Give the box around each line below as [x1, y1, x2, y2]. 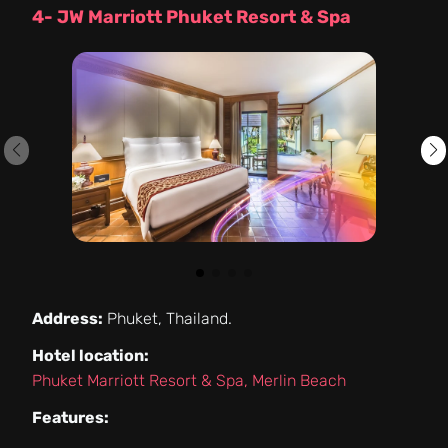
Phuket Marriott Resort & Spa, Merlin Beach [32, 370, 346, 390]
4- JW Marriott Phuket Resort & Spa [32, 5, 351, 28]
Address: [32, 308, 103, 328]
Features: [32, 407, 109, 427]
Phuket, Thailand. [103, 308, 232, 328]
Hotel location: [32, 345, 149, 365]
